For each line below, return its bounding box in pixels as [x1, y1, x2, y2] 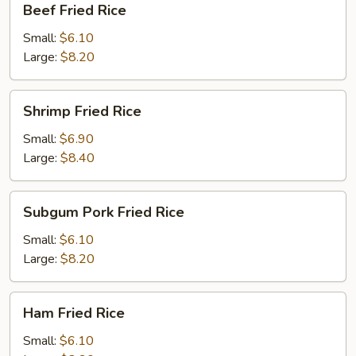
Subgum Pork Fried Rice [23, 203, 184, 222]
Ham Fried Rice [23, 304, 125, 323]
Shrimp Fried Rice [23, 102, 141, 121]
